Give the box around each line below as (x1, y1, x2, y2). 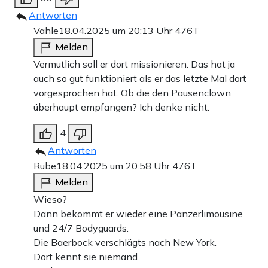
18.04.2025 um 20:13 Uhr (59, 25, 175, 37)
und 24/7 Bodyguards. (33, 222, 129, 234)
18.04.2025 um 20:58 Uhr (56, 160, 172, 172)
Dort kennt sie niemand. (33, 251, 139, 263)
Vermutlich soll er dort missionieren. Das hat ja (33, 58, 235, 71)
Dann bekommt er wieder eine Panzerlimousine (33, 208, 243, 220)
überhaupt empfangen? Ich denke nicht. (33, 101, 209, 114)
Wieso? (33, 193, 67, 206)
